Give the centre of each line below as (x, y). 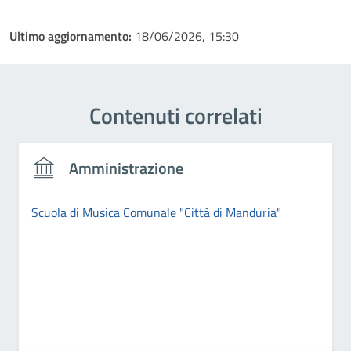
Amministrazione (126, 168)
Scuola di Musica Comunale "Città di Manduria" (156, 212)
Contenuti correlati (175, 116)
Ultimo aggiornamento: (72, 36)
